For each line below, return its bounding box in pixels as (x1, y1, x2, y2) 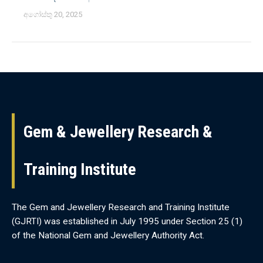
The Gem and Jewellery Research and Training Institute (12, 201, 230, 213)
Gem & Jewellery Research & (23, 122, 213, 141)
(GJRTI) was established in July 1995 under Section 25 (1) (12, 215, 242, 227)
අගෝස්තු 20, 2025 (23, 9, 82, 19)
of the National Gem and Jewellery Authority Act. (12, 230, 204, 241)
